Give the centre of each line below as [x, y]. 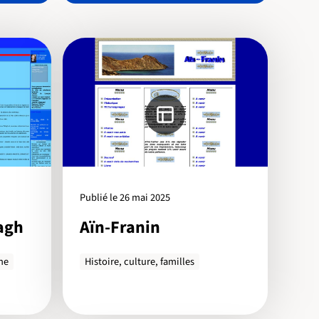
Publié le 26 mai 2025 [125, 198]
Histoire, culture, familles [140, 262]
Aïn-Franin [120, 227]
